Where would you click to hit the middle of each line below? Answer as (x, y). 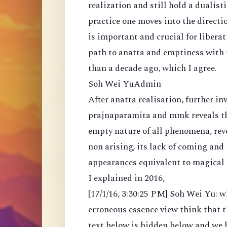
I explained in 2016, (126, 178)
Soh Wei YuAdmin (125, 84)
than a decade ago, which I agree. (153, 68)
